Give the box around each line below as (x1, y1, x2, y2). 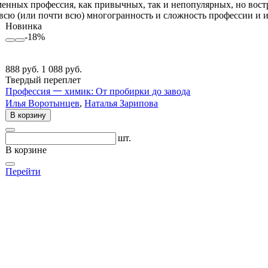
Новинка (5, 20, 42, 31)
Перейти (5, 166, 41, 176)
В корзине (5, 144, 47, 155)
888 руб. (5, 63, 42, 74)
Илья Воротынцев (5, 98, 80, 108)
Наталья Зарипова (84, 98, 159, 108)
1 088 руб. (41, 63, 83, 74)
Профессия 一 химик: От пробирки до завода (5, 86, 191, 96)
